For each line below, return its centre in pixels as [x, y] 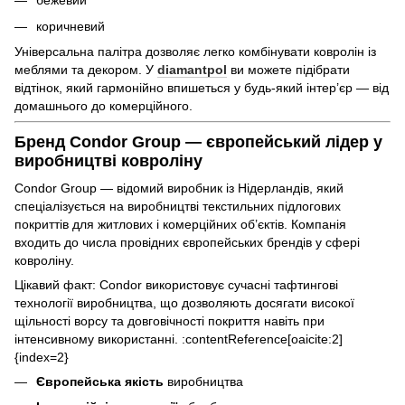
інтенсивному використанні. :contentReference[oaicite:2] [179, 339]
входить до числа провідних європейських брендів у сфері [187, 242]
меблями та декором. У [86, 69]
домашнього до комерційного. [104, 105]
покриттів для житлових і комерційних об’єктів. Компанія [180, 224]
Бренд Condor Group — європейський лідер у [198, 142]
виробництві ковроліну [108, 161]
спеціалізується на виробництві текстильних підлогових [178, 206]
